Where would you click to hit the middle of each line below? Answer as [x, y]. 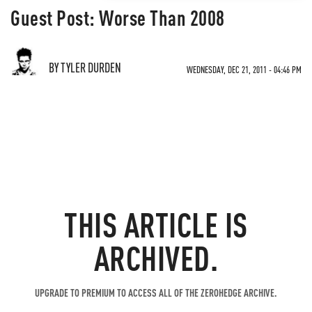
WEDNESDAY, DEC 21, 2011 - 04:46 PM [244, 69]
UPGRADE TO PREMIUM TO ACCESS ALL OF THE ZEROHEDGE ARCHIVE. [156, 292]
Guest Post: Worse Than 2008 [118, 17]
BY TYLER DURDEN [85, 67]
